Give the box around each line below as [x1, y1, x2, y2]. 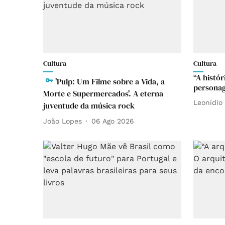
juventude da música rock [43, 100, 135, 111]
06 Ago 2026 [91, 117, 134, 125]
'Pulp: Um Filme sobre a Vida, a [55, 76, 165, 87]
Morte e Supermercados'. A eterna [43, 88, 163, 99]
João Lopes [43, 117, 82, 125]
